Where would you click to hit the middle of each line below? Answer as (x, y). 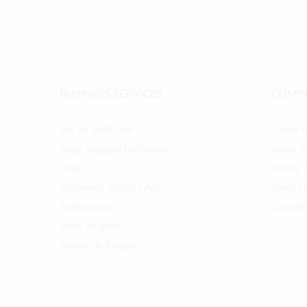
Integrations (85, 207)
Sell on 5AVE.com (97, 131)
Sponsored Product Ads (110, 188)
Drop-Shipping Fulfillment (114, 150)
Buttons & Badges (98, 246)
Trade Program (90, 226)
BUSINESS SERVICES (111, 94)
